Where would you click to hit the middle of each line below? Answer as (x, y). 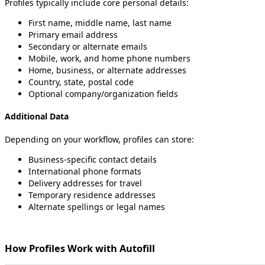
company (83, 93)
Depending (27, 139)
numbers (172, 58)
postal (100, 82)
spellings (85, 206)
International (54, 171)
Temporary (50, 195)
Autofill (137, 249)
